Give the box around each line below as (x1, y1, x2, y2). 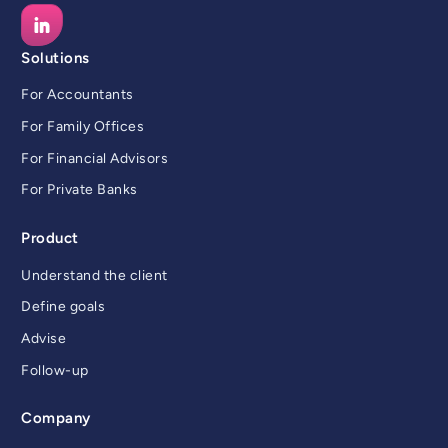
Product (21, 228, 79, 247)
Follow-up (21, 361, 89, 379)
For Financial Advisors (21, 149, 168, 167)
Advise (21, 329, 66, 347)
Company (21, 409, 91, 428)
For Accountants (21, 86, 134, 104)
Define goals (21, 298, 105, 316)
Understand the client (21, 266, 168, 284)
